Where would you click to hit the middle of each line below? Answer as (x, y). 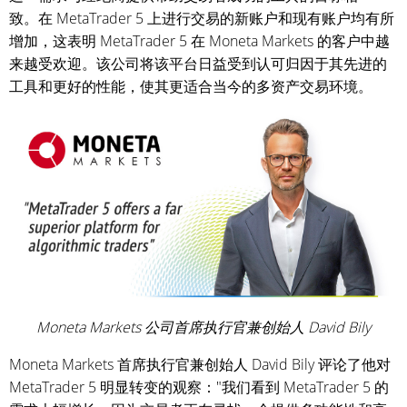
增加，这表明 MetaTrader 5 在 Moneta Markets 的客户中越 (199, 41)
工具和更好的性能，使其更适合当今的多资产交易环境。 (191, 86)
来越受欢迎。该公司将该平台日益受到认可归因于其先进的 (198, 64)
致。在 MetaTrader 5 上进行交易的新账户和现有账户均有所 (202, 18)
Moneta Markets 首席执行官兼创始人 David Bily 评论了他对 (200, 364)
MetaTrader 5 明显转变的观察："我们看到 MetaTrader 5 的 (199, 387)
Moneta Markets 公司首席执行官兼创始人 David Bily (203, 327)
